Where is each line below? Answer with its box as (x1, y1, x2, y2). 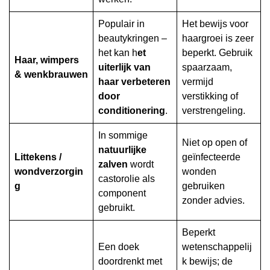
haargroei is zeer (182, 33, 254, 44)
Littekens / (14, 152, 61, 163)
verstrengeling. (182, 105, 245, 116)
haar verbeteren (98, 77, 171, 87)
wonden (182, 166, 216, 177)
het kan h (98, 48, 137, 58)
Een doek (98, 242, 139, 253)
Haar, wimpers (14, 55, 79, 66)
